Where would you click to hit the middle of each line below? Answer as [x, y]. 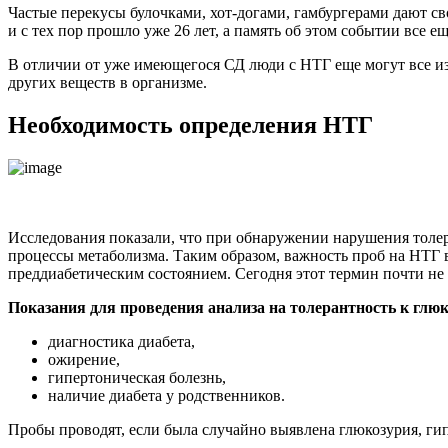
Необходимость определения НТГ [190, 125]
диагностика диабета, [121, 342]
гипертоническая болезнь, [137, 378]
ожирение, [84, 360]
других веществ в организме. [107, 83]
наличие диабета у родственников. [166, 396]
